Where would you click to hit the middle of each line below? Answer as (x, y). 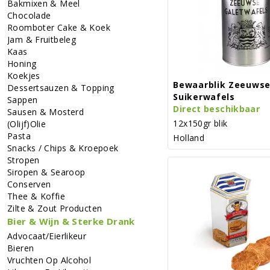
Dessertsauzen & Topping (61, 87)
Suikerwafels (204, 96)
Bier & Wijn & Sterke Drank (71, 221)
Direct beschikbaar (217, 108)
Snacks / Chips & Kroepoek (63, 148)
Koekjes (24, 75)
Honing (22, 63)
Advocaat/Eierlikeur (47, 236)
